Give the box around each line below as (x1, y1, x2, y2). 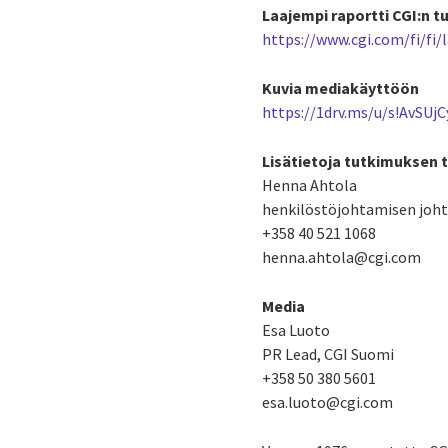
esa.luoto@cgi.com (262, 392, 394, 413)
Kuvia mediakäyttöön (262, 78, 420, 99)
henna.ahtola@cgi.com (262, 247, 422, 268)
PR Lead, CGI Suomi (262, 344, 395, 365)
